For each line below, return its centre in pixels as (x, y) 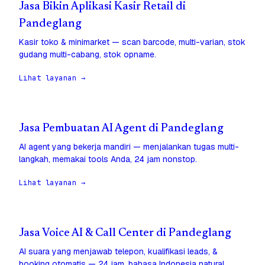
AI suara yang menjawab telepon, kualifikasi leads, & (118, 252)
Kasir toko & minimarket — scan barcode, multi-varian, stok (132, 42)
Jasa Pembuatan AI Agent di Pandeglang (121, 129)
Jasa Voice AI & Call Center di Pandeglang (125, 234)
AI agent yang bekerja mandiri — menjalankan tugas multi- (129, 147)
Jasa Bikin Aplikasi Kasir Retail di (102, 7)
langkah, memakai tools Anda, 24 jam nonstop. (108, 159)
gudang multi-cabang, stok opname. (88, 55)
